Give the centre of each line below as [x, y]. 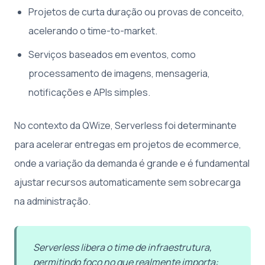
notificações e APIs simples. [89, 93]
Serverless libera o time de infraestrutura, [122, 248]
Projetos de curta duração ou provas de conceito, [136, 12]
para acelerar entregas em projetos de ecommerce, [128, 145]
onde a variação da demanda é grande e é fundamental [132, 164]
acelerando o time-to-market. [93, 31]
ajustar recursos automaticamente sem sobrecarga [127, 182]
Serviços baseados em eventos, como [112, 55]
